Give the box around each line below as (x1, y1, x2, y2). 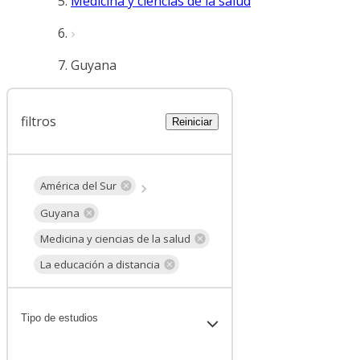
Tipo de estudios (21, 312, 98, 325)
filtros (21, 112, 56, 130)
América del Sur (40, 178, 117, 193)
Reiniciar (172, 115, 212, 128)
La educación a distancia (40, 256, 160, 272)
